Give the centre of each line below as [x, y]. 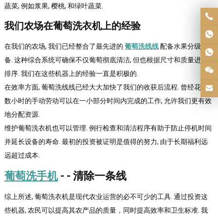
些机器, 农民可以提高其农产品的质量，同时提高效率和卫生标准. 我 [106, 210]
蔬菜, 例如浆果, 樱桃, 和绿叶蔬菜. [54, 6]
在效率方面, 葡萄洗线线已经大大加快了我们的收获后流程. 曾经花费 [106, 87]
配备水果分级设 [184, 46]
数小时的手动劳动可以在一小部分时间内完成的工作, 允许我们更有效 [108, 101]
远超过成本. [22, 155]
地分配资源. [22, 114]
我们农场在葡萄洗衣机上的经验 [72, 26]
